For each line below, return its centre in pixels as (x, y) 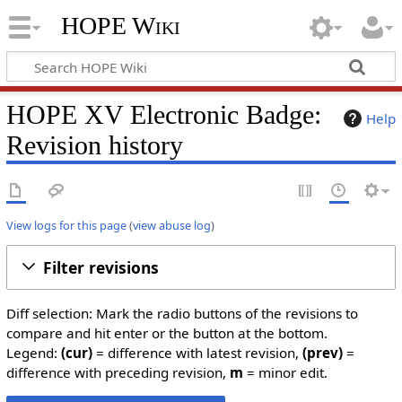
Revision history (94, 145)
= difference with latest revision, (197, 353)
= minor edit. (285, 372)
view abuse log (171, 225)
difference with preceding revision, (118, 372)
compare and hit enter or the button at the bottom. (166, 333)
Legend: (33, 353)
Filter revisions (100, 267)
